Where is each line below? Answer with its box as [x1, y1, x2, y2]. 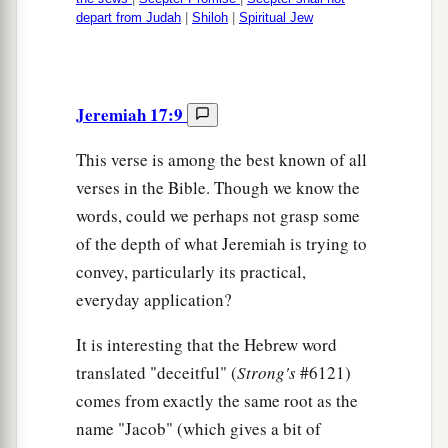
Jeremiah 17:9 [76, 102, 187, 128]
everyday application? [76, 288, 232, 312]
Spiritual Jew [239, 10, 313, 26]
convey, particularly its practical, [76, 260, 306, 284]
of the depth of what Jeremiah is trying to [76, 232, 367, 256]
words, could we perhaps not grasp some [76, 204, 360, 228]
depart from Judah [76, 10, 181, 26]
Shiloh [192, 10, 228, 26]
